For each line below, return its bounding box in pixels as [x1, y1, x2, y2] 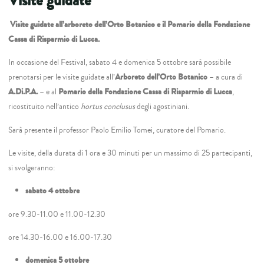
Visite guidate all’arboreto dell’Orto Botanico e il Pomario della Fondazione [10, 18, 250, 31]
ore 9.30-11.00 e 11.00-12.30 [8, 207, 106, 220]
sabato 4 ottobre [25, 184, 80, 197]
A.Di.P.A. [8, 85, 38, 98]
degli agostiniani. [135, 100, 190, 113]
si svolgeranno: [8, 161, 56, 174]
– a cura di [207, 70, 243, 83]
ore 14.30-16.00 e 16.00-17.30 [8, 230, 113, 243]
